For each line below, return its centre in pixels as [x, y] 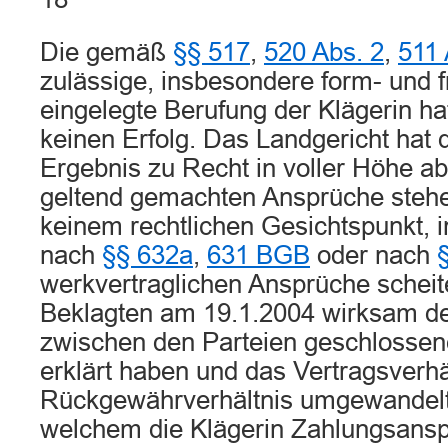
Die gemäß [106, 52]
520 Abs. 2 [324, 52]
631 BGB [258, 255]
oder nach [373, 255]
